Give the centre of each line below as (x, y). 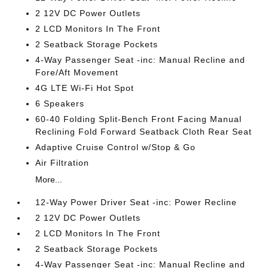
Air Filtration (63, 163)
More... (49, 179)
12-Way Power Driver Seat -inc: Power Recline (136, 202)
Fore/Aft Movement (77, 72)
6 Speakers (60, 103)
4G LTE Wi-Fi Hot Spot (85, 88)
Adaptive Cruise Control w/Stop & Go (116, 147)
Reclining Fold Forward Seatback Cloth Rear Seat (144, 132)
